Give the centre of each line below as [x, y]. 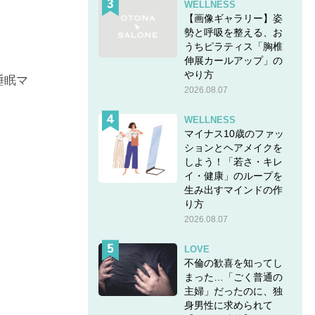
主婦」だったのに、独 [233, 291]
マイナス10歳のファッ [234, 133]
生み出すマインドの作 [233, 189]
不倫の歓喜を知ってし [233, 263]
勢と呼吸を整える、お [233, 32]
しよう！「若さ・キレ [233, 161]
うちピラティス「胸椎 [233, 46]
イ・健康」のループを [233, 175]
